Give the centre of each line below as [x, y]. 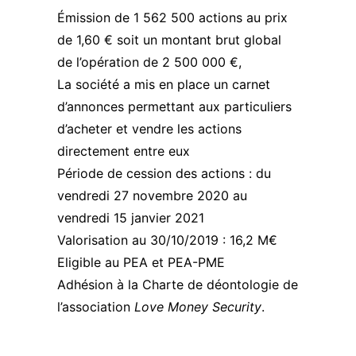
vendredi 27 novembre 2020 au [152, 195]
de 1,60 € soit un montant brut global [169, 40]
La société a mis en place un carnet [164, 84]
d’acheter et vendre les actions [149, 129]
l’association [96, 307]
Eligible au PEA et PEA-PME [141, 262]
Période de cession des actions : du [164, 173]
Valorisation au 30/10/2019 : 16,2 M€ [167, 240]
